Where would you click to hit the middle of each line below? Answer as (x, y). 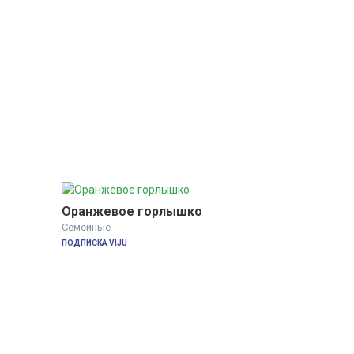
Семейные (86, 228)
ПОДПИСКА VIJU (94, 243)
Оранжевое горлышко (132, 212)
